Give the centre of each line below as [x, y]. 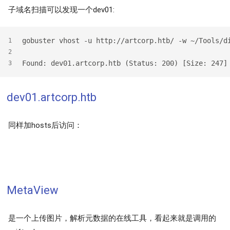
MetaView [33, 190]
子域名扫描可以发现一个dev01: [61, 9]
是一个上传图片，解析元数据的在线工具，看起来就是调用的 [112, 218]
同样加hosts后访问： [45, 125]
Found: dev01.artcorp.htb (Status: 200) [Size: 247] [125, 63]
